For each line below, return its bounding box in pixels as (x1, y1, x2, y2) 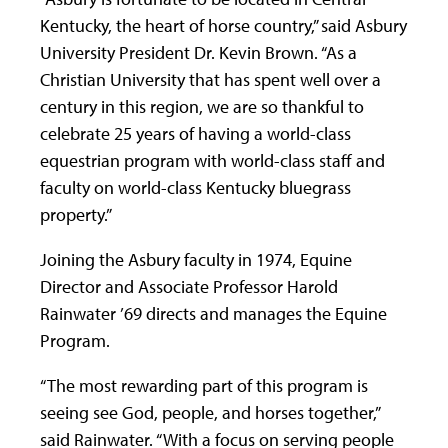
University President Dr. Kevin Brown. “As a (40, 40, 357, 64)
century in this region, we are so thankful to (40, 94, 364, 118)
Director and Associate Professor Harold (40, 274, 338, 298)
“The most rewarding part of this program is (40, 373, 368, 397)
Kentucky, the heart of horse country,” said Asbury (40, 13, 407, 37)
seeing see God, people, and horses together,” (40, 400, 379, 424)
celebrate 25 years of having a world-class (40, 121, 351, 145)
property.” (40, 202, 114, 226)
